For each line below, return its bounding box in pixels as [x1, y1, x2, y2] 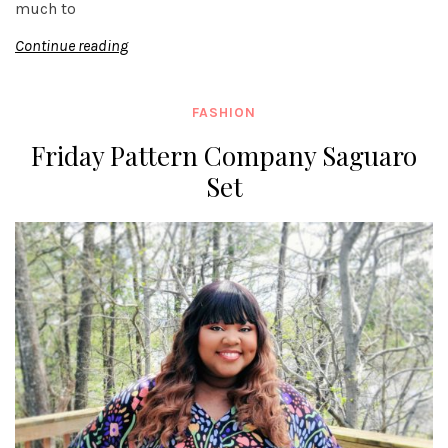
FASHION [192, 104, 256, 122]
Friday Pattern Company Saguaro [31, 138, 417, 174]
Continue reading [15, 36, 128, 56]
